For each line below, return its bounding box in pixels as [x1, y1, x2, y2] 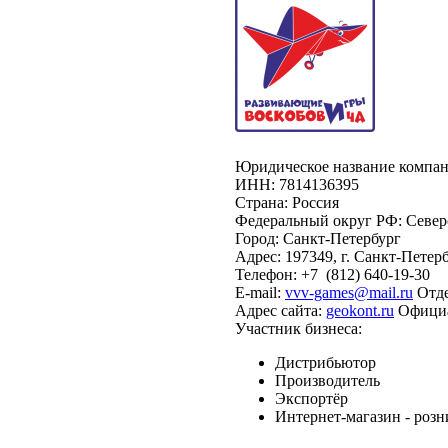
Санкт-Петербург [283, 230, 401, 247]
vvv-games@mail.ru [285, 284, 413, 301]
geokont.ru [326, 302, 394, 319]
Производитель [275, 372, 380, 389]
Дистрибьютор [275, 354, 376, 371]
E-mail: [235, 284, 281, 301]
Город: [235, 230, 279, 247]
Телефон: [235, 266, 297, 283]
